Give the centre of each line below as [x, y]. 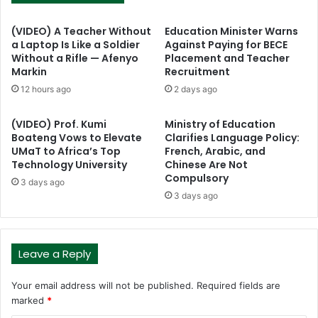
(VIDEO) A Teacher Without [81, 32]
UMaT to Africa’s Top [66, 152]
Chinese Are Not [206, 165]
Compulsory [197, 179]
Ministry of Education [220, 125]
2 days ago [196, 89]
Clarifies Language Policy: [232, 138]
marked [29, 301]
